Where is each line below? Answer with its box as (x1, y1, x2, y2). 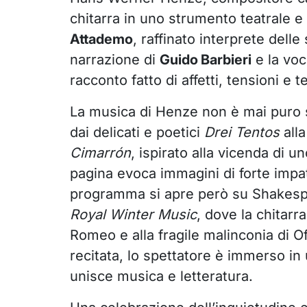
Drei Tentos (204, 124, 280, 141)
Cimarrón (69, 145, 131, 162)
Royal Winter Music (69, 206, 197, 223)
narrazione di (69, 51, 160, 69)
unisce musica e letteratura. (69, 268, 253, 285)
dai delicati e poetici (69, 124, 204, 141)
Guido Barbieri (159, 51, 251, 69)
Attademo (69, 31, 133, 48)
